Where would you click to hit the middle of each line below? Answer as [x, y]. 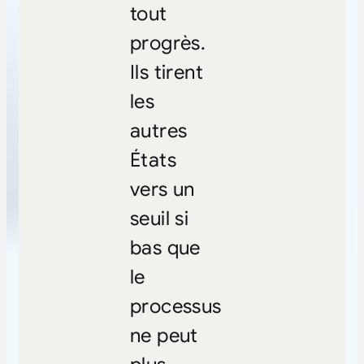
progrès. [168, 43]
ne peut [164, 335]
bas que [165, 247]
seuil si [159, 218]
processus [175, 306]
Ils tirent [166, 72]
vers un [162, 189]
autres [158, 130]
